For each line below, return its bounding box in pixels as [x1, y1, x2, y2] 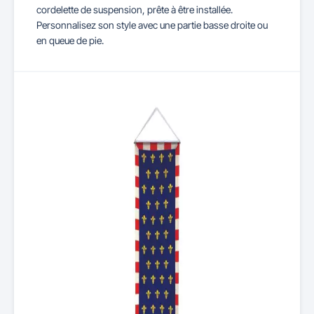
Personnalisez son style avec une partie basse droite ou [36, 19, 268, 31]
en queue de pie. [36, 34, 104, 46]
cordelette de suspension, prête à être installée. [36, 4, 233, 15]
